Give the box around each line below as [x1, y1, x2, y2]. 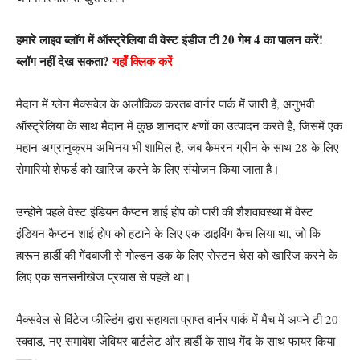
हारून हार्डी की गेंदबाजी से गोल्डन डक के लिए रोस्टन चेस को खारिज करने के [16, 246, 337, 263]
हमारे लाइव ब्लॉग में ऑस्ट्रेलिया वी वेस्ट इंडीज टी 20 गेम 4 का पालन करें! [16, 30, 323, 48]
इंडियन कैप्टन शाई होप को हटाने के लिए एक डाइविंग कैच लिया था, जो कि [16, 224, 321, 241]
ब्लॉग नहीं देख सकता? [16, 51, 112, 70]
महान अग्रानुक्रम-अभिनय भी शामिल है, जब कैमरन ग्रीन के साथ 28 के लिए [16, 138, 339, 155]
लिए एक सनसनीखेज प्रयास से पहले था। [16, 268, 191, 284]
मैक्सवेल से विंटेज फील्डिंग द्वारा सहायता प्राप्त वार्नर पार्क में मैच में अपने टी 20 [16, 310, 338, 327]
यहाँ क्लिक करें [112, 51, 173, 70]
